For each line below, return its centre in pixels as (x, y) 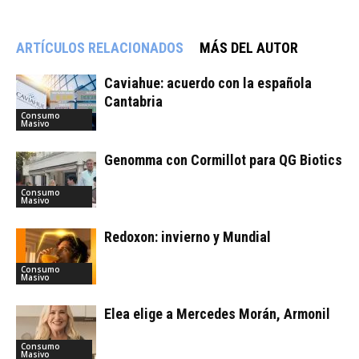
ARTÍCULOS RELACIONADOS (100, 48)
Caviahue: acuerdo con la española (208, 83)
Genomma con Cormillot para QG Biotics (223, 160)
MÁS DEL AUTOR (249, 48)
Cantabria (133, 101)
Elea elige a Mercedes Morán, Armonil (217, 314)
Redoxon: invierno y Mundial (188, 237)
